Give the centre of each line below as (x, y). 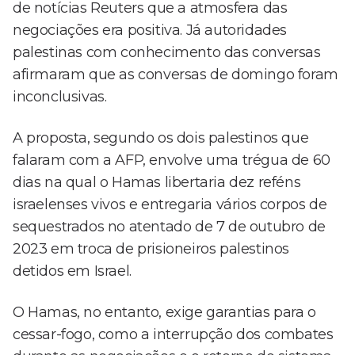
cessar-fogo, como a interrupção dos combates (173, 335)
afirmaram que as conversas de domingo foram (176, 75)
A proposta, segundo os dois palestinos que (161, 138)
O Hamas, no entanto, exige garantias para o (164, 313)
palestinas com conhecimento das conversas (167, 53)
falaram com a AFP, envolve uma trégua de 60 (172, 160)
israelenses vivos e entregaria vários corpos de (170, 205)
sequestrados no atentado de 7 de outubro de (169, 227)
